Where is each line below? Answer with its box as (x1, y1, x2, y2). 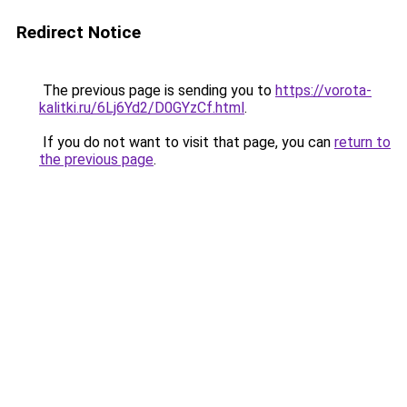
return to (334, 134, 391, 151)
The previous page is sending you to (39, 82, 275, 99)
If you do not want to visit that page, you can (39, 134, 334, 151)
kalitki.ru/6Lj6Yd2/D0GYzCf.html (39, 99, 244, 116)
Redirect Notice (16, 22, 141, 43)
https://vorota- (275, 82, 372, 99)
